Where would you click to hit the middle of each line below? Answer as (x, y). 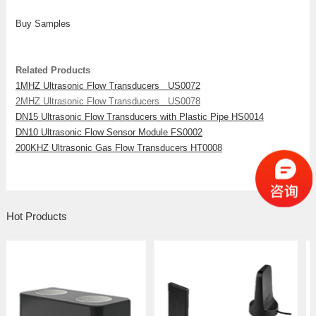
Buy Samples (43, 23)
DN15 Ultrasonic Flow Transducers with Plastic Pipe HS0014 (139, 116)
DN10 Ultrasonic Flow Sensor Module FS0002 (109, 132)
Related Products (53, 70)
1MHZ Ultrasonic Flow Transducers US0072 (108, 85)
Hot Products (36, 216)
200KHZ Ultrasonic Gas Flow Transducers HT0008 (119, 147)
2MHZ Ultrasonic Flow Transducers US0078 (108, 101)
